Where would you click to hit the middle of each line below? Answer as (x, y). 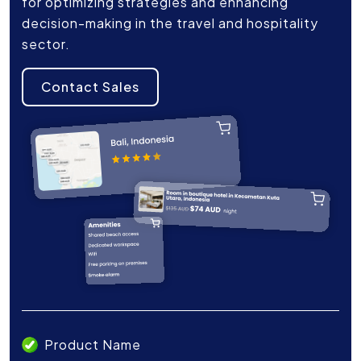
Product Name (93, 344)
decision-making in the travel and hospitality (170, 23)
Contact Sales (90, 87)
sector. (46, 44)
